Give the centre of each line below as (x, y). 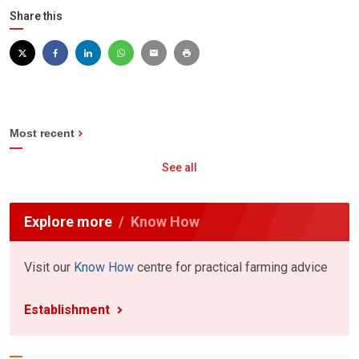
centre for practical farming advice (231, 268)
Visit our (49, 268)
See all (179, 168)
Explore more (68, 222)
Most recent (42, 133)
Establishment (67, 310)
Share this (36, 16)
